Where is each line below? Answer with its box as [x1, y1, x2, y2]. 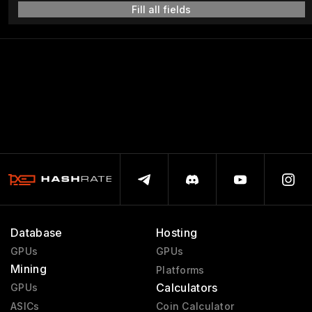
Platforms [155, 264, 205, 276]
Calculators [155, 281, 218, 295]
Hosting [155, 226, 198, 240]
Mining [10, 262, 47, 276]
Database [10, 226, 63, 240]
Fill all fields [132, 3, 192, 15]
